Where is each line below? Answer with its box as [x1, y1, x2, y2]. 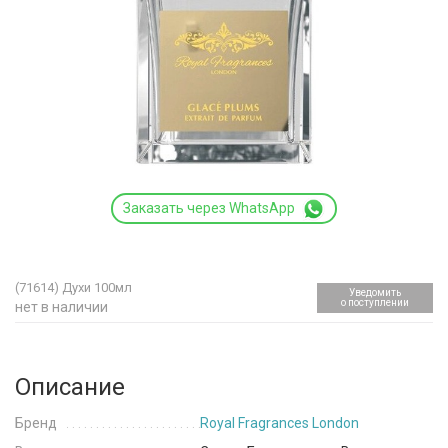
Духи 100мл [62, 280, 132, 296]
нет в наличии [15, 299, 108, 316]
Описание [15, 373, 125, 402]
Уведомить [349, 287, 401, 299]
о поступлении [341, 297, 409, 309]
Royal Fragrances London [200, 415, 359, 432]
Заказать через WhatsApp [123, 200, 295, 217]
